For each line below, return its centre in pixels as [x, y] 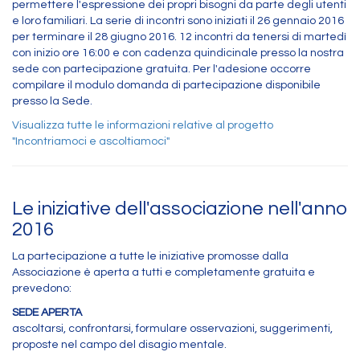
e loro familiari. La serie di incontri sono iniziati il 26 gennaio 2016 [178, 20]
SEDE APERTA [47, 312]
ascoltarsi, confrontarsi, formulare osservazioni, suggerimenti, [172, 328]
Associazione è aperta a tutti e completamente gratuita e [164, 272]
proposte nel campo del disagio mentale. [119, 344]
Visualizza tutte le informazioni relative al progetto [143, 125]
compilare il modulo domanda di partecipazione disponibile [166, 85]
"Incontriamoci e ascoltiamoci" [91, 141]
